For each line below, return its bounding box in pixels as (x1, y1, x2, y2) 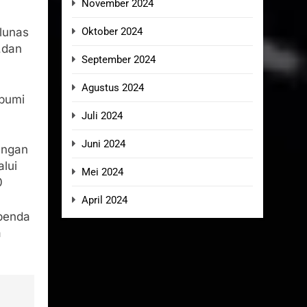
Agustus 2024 (82, 82, 144, 94)
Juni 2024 (82, 138, 125, 150)
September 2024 (82, 53, 156, 66)
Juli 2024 (82, 110, 123, 122)
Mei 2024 (82, 166, 123, 178)
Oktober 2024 (82, 25, 143, 38)
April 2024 (82, 194, 127, 206)
